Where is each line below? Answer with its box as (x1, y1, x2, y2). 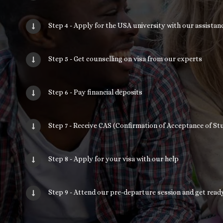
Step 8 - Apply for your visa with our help (48, 155, 179, 163)
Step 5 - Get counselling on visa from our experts (48, 55, 203, 63)
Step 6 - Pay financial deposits (48, 88, 143, 97)
